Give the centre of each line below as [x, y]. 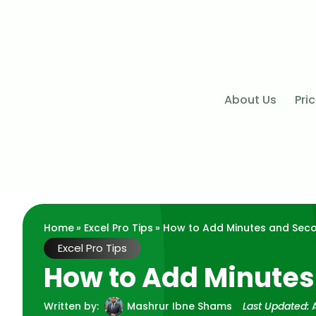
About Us [251, 99]
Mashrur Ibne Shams [180, 306]
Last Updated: [276, 306]
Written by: [71, 306]
